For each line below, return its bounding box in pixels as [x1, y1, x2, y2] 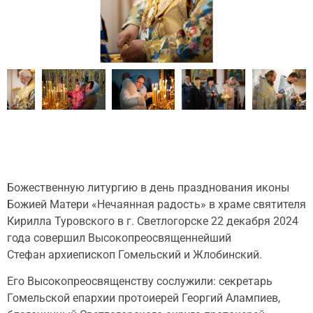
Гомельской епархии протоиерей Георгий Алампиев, [7, 291, 280, 305]
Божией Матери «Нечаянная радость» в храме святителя [7, 198, 306, 212]
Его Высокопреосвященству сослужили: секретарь [7, 275, 272, 289]
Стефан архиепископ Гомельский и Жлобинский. [7, 248, 265, 262]
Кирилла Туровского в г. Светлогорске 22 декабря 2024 [7, 214, 298, 228]
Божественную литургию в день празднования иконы [7, 181, 289, 195]
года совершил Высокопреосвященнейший [7, 231, 231, 245]
